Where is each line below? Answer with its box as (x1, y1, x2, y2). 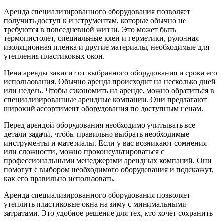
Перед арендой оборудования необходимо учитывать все (4, 120, 195, 129)
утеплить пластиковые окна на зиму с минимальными (4, 199, 186, 208)
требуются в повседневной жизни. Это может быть (4, 25, 176, 34)
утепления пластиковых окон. (4, 51, 105, 60)
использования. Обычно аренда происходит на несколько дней (4, 77, 216, 86)
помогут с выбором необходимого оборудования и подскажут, (4, 165, 214, 174)
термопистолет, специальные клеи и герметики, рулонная (4, 34, 199, 42)
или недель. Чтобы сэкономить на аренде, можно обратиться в (4, 86, 214, 95)
